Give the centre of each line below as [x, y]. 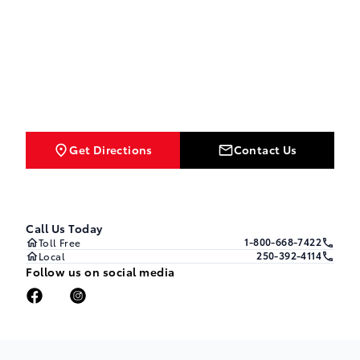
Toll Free [60, 243]
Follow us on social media [100, 272]
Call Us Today [64, 229]
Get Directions [111, 149]
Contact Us [265, 149]
